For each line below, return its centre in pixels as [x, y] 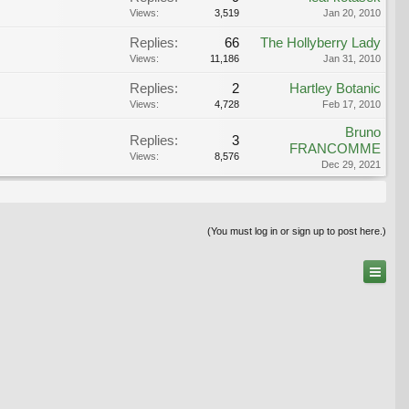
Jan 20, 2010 [352, 12]
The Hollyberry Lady [320, 42]
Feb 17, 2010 [351, 104]
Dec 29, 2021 [351, 164]
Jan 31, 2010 [352, 58]
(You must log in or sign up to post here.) [297, 231]
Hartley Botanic [335, 88]
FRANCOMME [335, 148]
